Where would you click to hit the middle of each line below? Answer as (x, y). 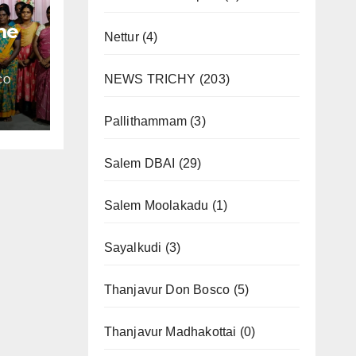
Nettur (121, 37)
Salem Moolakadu (156, 206)
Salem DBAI (139, 164)
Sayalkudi (133, 248)
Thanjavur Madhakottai (170, 332)
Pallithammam (145, 122)
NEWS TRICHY (150, 79)
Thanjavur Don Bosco (167, 290)
